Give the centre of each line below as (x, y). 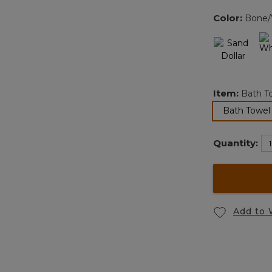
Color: (229, 18)
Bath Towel (246, 111)
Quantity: (236, 143)
